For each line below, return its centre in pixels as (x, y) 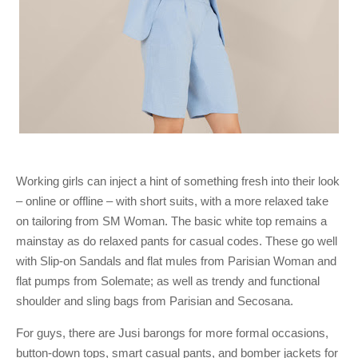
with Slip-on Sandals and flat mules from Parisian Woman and (176, 261)
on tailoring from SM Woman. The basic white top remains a (171, 221)
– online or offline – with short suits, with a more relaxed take (172, 201)
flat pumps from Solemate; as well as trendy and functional (168, 281)
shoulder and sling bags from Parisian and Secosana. (156, 301)
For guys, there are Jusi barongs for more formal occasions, (172, 333)
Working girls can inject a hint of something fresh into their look (178, 181)
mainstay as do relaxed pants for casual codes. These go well (177, 241)
